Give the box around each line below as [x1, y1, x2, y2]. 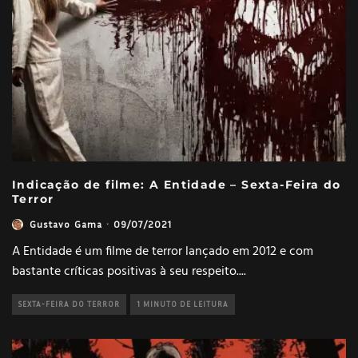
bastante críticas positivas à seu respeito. [12, 261, 239, 283]
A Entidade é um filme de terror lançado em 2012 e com [12, 241, 313, 263]
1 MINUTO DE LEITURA [137, 300, 229, 309]
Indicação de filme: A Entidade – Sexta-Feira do [12, 177, 341, 193]
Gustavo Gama [30, 218, 103, 231]
